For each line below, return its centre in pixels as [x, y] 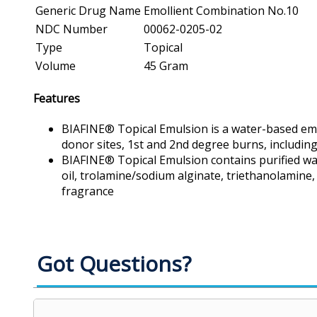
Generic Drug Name [88, 10]
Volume [56, 65]
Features [57, 99]
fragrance [88, 191]
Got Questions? [114, 264]
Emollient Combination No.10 [221, 10]
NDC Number [71, 29]
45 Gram [166, 65]
